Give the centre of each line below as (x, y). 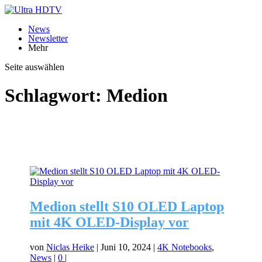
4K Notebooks (185, 247)
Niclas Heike (70, 247)
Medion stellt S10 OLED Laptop (127, 206)
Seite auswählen (35, 67)
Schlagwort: (56, 96)
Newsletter (48, 38)
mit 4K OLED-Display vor (110, 222)
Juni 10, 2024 (126, 247)
